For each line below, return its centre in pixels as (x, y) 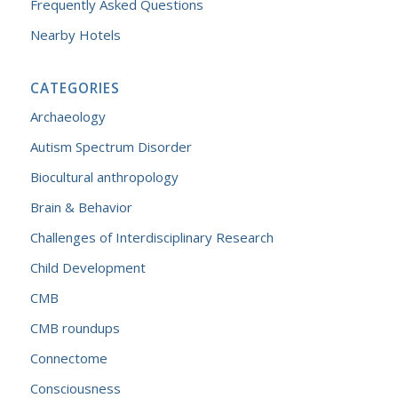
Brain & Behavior (81, 207)
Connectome (68, 358)
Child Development (88, 267)
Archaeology (68, 116)
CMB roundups (75, 328)
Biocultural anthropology (104, 177)
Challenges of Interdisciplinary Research (151, 237)
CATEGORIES (75, 88)
